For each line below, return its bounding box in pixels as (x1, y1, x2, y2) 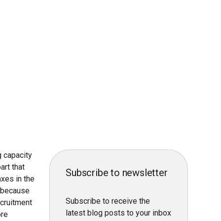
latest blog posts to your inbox (66, 208, 172, 218)
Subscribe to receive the (66, 196, 150, 206)
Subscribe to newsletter (66, 167, 168, 179)
